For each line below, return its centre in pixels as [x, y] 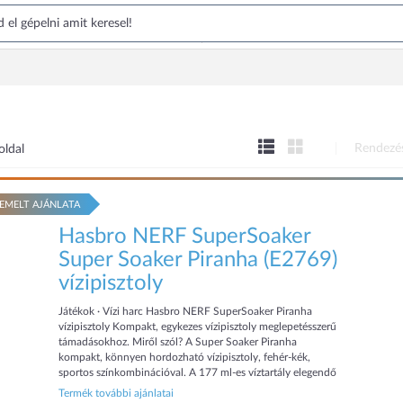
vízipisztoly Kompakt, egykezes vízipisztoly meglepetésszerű [198, 327]
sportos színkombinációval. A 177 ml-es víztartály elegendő [198, 372]
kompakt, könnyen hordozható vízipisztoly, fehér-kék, [185, 357]
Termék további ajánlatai [116, 393]
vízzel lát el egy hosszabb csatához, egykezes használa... [188, 388]
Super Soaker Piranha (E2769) [198, 260]
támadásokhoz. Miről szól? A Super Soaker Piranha [178, 342]
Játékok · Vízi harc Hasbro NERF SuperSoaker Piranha [186, 311]
